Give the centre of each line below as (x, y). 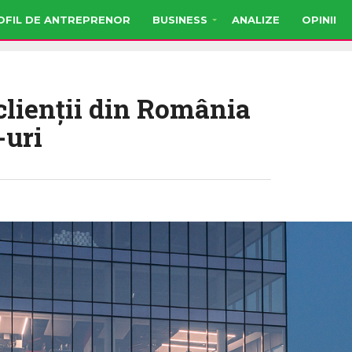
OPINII (319, 19)
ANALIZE (256, 19)
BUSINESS (180, 19)
